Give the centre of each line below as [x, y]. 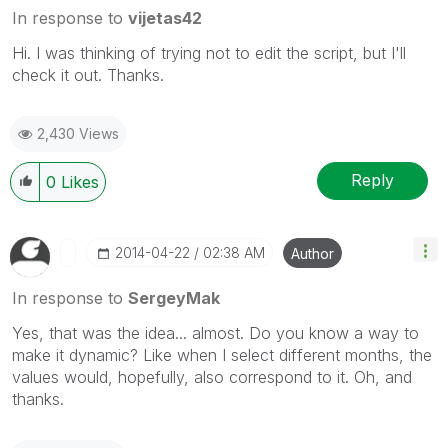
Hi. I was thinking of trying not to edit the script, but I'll [209, 52]
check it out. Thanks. [88, 74]
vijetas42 [165, 17]
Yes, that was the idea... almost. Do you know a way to [215, 332]
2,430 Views [78, 133]
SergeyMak [174, 297]
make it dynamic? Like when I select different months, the [222, 354]
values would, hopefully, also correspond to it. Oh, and [212, 376]
